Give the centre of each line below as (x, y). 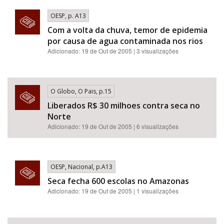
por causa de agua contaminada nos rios (125, 41)
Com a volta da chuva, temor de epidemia (127, 30)
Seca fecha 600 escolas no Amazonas (118, 181)
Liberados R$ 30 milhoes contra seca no (124, 105)
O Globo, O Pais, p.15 (81, 91)
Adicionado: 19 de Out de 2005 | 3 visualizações (113, 51)
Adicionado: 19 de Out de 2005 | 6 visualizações (113, 126)
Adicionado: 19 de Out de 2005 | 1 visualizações (113, 191)
